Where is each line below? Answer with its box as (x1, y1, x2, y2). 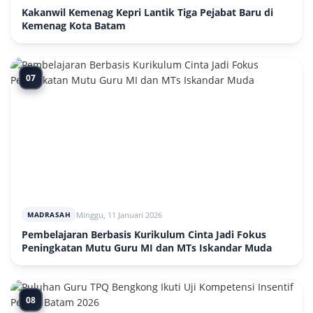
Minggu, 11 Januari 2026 (76, 209, 162, 220)
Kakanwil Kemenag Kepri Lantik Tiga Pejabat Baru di (22, 6, 273, 19)
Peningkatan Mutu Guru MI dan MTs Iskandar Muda (22, 241, 272, 254)
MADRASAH (27, 210, 71, 219)
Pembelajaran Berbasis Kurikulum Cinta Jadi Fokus (22, 228, 266, 241)
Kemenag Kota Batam (22, 19, 126, 32)
